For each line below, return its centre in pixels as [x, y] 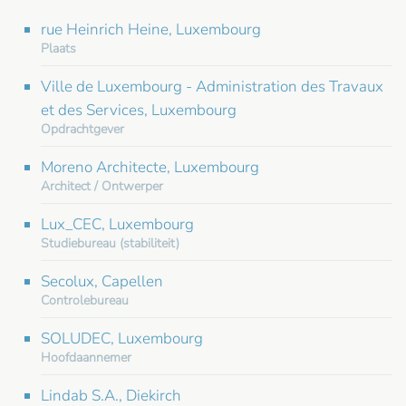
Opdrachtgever [82, 129]
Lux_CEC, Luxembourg [117, 224]
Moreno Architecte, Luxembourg [150, 167]
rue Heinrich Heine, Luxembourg [151, 29]
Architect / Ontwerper [102, 186]
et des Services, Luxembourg [139, 110]
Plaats [58, 48]
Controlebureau [85, 300]
